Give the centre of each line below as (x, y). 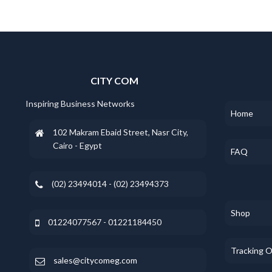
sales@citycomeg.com (95, 260)
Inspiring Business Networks (80, 104)
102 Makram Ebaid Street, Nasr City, (120, 132)
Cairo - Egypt (77, 146)
